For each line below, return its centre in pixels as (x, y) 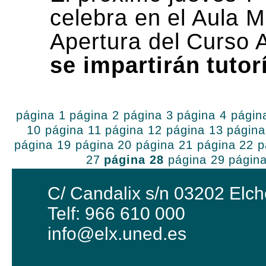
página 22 (225, 145)
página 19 (43, 145)
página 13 (194, 130)
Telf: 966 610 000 (116, 213)
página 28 (134, 160)
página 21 (164, 145)
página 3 (148, 115)
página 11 (73, 130)
